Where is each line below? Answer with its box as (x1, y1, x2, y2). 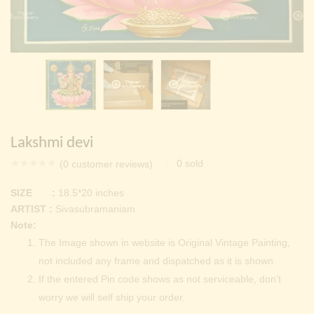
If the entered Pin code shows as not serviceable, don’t (39, 273, 281, 285)
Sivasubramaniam (53, 203, 135, 215)
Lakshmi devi (11, 135, 93, 152)
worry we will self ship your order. (39, 292, 185, 303)
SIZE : (11, 187, 55, 199)
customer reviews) (69, 158, 153, 170)
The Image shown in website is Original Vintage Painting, (39, 237, 290, 249)
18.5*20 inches (55, 187, 124, 199)
